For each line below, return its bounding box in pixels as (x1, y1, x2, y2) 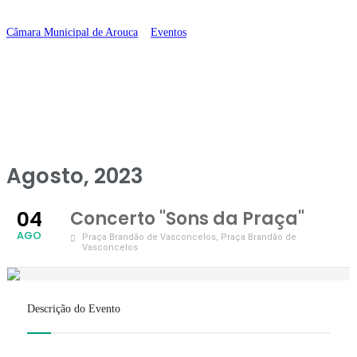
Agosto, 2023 (6, 162, 143, 190)
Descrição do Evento (27, 303, 120, 315)
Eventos (151, 26, 186, 39)
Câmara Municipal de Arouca (6, 26, 138, 39)
